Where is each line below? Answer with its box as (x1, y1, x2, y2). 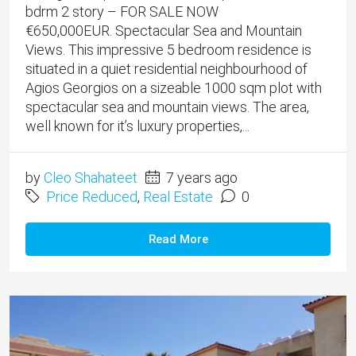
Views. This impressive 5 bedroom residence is (25, 41, 311, 59)
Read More (148, 232, 208, 247)
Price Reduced (46, 188, 137, 206)
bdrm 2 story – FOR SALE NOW (25, 3, 219, 21)
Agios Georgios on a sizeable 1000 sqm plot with (25, 79, 322, 97)
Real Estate (143, 188, 213, 206)
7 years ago (163, 169, 238, 187)
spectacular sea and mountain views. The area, (25, 99, 309, 116)
